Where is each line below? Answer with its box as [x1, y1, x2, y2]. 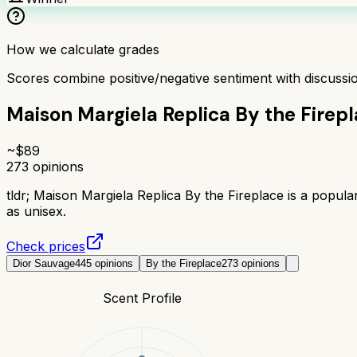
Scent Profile [102, 289, 182, 306]
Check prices [6, 237, 85, 254]
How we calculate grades [6, 41, 159, 57]
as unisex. [6, 202, 66, 219]
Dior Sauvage [13, 257, 75, 269]
